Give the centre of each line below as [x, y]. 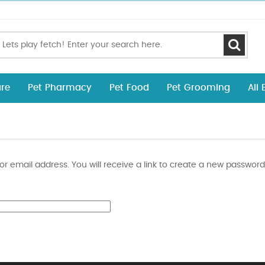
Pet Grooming [198, 88]
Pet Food [129, 88]
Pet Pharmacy [60, 88]
